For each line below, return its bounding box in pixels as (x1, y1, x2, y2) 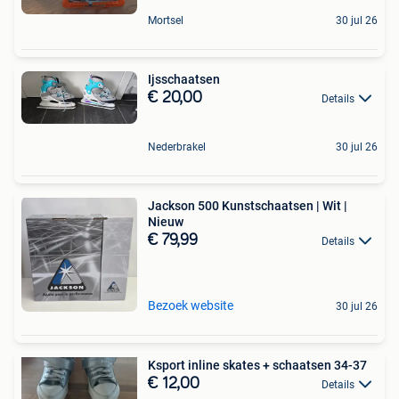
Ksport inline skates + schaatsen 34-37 (148, 357, 367, 372)
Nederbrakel (148, 140, 206, 153)
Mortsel (148, 13, 183, 27)
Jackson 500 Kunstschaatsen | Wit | (148, 198, 347, 213)
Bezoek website (148, 297, 233, 313)
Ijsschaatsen (148, 71, 220, 86)
